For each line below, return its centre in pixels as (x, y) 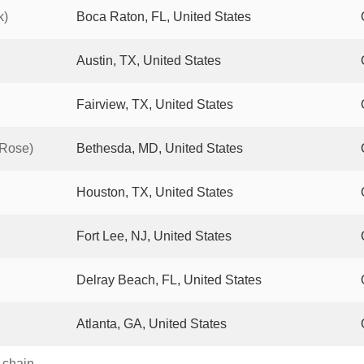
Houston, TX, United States (155, 192)
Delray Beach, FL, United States (169, 280)
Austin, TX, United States (149, 61)
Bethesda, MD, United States (160, 148)
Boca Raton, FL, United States (164, 17)
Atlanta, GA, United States (152, 324)
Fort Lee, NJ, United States (154, 236)
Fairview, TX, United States (155, 104)
